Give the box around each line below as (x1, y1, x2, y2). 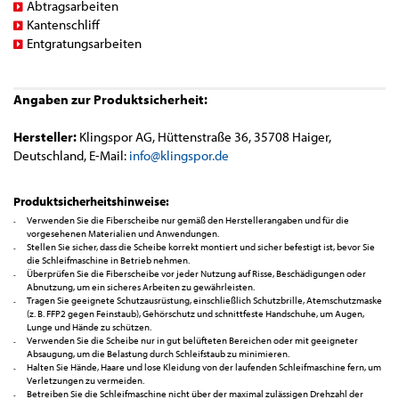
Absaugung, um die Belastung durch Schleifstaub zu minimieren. (27, 347, 289, 360)
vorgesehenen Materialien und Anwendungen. (27, 227, 219, 240)
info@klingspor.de (129, 147, 229, 164)
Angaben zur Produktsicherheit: (13, 91, 208, 108)
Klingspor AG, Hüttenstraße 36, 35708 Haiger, (77, 128, 331, 145)
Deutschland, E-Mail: (13, 147, 129, 164)
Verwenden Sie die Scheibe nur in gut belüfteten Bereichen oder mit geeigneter (27, 334, 358, 346)
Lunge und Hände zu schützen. (27, 321, 151, 333)
